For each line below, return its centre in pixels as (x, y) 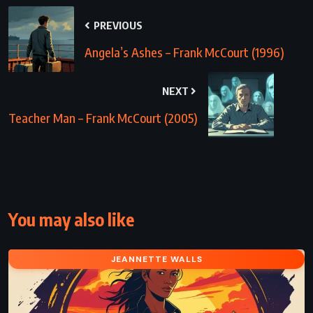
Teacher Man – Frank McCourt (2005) (103, 117)
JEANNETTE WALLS (156, 259)
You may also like (71, 219)
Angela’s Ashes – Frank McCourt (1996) (184, 52)
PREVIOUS (117, 25)
